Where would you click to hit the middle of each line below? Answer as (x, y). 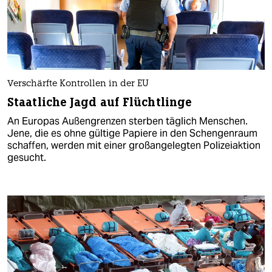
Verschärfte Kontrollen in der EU (78, 84)
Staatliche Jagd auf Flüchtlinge (100, 103)
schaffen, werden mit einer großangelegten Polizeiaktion (134, 146)
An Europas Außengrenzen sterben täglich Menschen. (127, 121)
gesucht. (27, 158)
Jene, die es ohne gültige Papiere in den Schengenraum (132, 134)
